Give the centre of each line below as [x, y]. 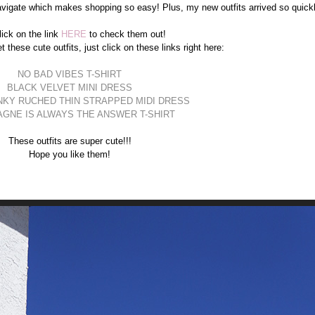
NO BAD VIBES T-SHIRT [70, 74]
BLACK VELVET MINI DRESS [70, 87]
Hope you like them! [70, 154]
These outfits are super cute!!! [70, 141]
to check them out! [127, 34]
